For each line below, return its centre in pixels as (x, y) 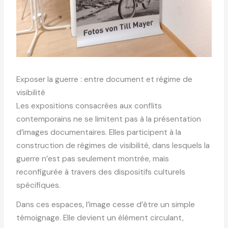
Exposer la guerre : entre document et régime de (105, 80)
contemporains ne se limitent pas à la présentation (109, 119)
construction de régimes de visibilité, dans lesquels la (113, 146)
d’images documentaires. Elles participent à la (99, 133)
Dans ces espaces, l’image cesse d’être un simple (106, 204)
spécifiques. (39, 186)
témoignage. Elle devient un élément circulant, (100, 218)
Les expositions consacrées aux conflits (89, 106)
